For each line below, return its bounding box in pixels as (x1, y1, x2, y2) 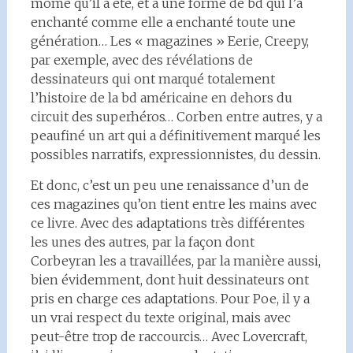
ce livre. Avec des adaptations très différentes (30, 215, 305, 231)
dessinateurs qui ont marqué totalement (30, 71, 275, 87)
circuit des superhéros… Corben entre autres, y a (30, 109, 322, 124)
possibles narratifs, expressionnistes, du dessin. (30, 147, 321, 162)
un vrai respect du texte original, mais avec (30, 310, 291, 325)
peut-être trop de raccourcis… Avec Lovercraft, (30, 329, 307, 344)
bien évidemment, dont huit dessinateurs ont (30, 272, 309, 288)
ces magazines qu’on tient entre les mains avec (30, 196, 317, 212)
